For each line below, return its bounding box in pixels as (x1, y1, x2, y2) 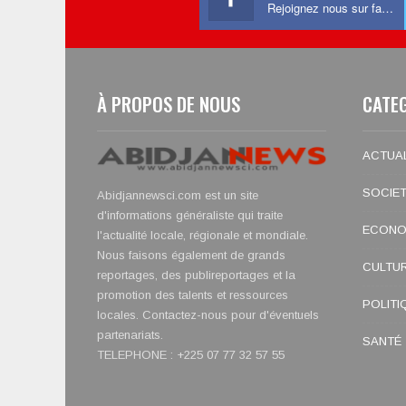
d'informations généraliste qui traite (97, 208, 283, 223)
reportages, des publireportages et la (97, 268, 295, 283)
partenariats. (97, 328, 163, 343)
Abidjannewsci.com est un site (97, 188, 258, 203)
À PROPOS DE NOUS (97, 89, 240, 118)
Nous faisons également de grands (97, 248, 285, 263)
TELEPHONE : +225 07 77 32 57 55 (97, 348, 285, 362)
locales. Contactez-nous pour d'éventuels (97, 308, 319, 323)
